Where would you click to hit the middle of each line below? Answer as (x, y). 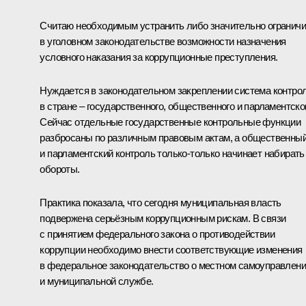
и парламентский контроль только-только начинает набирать (172, 154)
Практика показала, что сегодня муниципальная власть (161, 203)
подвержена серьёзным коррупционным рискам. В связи (163, 219)
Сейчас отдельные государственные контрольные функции (170, 122)
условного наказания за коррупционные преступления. (159, 57)
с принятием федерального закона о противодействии (157, 234)
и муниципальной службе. (97, 281)
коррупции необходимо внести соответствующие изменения (171, 250)
